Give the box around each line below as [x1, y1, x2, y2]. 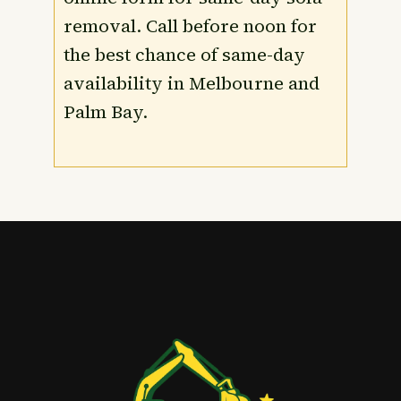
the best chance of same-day [64, 42, 305, 68]
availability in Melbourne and [64, 71, 320, 97]
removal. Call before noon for [64, 13, 317, 39]
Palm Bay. [64, 99, 148, 125]
